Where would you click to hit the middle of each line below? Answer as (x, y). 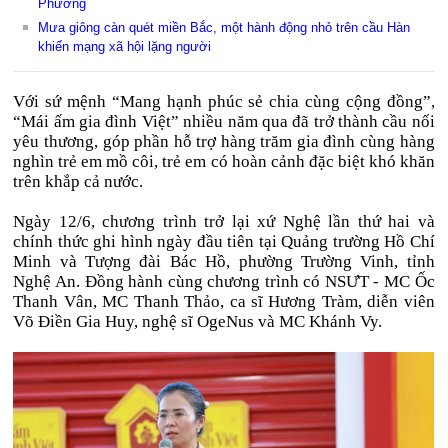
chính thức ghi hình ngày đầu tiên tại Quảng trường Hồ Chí (224, 241)
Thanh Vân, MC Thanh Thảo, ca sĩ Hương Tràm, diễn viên (224, 301)
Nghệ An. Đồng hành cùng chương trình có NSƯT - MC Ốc (224, 281)
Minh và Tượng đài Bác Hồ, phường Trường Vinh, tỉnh (224, 261)
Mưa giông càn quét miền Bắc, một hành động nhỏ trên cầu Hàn (224, 27)
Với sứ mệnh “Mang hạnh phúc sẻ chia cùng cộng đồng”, (224, 101)
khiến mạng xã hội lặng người (125, 46)
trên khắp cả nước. (78, 181)
